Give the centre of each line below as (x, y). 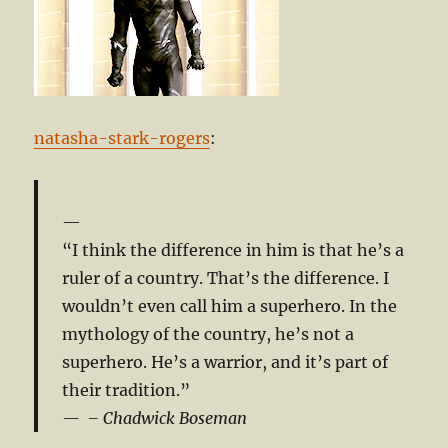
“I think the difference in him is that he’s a (233, 249)
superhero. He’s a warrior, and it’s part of (225, 361)
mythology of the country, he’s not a (208, 333)
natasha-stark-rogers (122, 137)
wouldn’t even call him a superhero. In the (230, 305)
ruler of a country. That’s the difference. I (226, 277)
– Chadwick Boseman (165, 417)
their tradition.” (126, 389)
